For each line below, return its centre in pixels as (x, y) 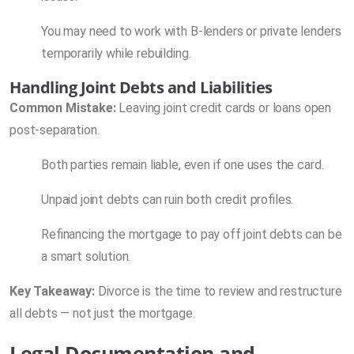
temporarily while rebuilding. (116, 53)
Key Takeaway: (52, 291)
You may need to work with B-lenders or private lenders (191, 31)
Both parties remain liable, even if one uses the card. (183, 164)
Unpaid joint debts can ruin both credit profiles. (168, 199)
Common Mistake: (63, 107)
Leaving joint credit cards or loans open (224, 107)
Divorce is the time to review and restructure (218, 291)
